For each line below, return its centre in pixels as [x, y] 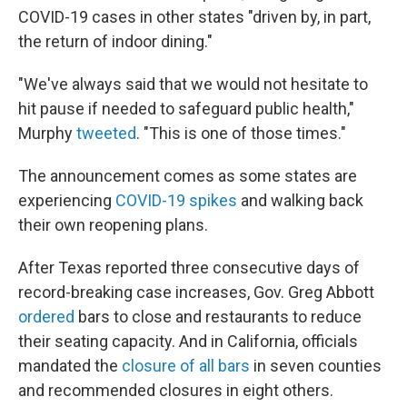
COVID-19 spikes [178, 200]
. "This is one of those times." [241, 133]
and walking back [302, 200]
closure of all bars [186, 366]
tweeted [106, 133]
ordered [46, 317]
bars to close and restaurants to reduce [218, 317]
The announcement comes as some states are [188, 176]
